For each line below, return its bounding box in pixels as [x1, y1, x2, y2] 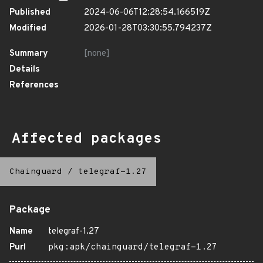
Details [9, 64, 40, 75]
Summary [9, 48, 48, 59]
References [9, 80, 59, 91]
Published [9, 7, 50, 18]
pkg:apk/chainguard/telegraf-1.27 [48, 242, 217, 253]
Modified [9, 23, 46, 34]
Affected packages [12, 130, 161, 148]
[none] [84, 48, 110, 59]
